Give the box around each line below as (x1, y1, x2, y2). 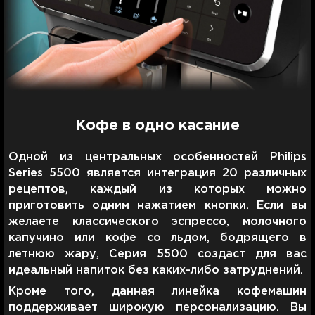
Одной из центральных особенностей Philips (8, 151, 307, 162)
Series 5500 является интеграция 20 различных (8, 167, 307, 179)
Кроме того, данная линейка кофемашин (8, 285, 307, 297)
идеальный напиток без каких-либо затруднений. (8, 264, 303, 276)
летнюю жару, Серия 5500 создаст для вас (8, 248, 307, 259)
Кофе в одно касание (75, 119, 240, 132)
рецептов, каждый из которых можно (8, 184, 307, 195)
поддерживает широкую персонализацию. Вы (8, 302, 307, 313)
